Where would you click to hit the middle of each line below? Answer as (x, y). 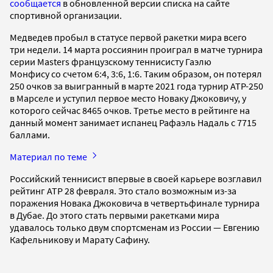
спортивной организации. (67, 15)
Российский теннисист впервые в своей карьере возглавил (136, 178)
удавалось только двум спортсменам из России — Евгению (135, 227)
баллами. (31, 134)
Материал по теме (49, 156)
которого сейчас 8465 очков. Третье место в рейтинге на (130, 110)
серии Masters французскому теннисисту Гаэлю (111, 61)
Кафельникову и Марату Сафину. (81, 239)
